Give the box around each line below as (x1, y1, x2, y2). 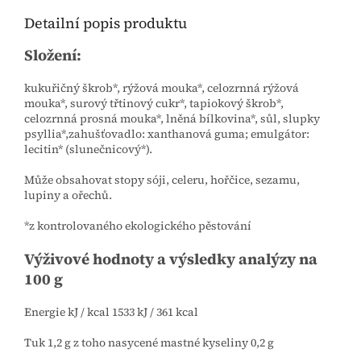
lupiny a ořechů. (24, 187, 112, 204)
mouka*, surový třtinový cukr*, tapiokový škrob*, (24, 95, 284, 112)
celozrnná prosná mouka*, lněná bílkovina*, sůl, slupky (24, 110, 320, 127)
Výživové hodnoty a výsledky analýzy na (24, 249, 317, 270)
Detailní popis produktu (24, 13, 187, 34)
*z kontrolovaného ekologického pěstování (24, 218, 251, 234)
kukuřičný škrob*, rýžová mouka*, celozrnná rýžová (24, 80, 299, 97)
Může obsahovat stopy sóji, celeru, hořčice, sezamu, (24, 172, 300, 189)
